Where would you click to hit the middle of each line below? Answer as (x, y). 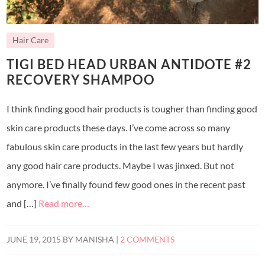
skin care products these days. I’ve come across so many (119, 127)
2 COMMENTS (148, 239)
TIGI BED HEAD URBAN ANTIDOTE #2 (129, 64)
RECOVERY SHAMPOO (81, 79)
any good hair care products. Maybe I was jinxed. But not (121, 165)
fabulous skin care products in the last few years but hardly (125, 146)
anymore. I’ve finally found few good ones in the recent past (126, 184)
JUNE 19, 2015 (34, 239)
